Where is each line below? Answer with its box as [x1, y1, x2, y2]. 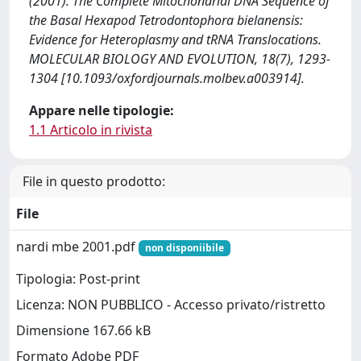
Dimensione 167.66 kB [16, 322, 151, 340]
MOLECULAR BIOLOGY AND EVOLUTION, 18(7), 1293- [29, 50, 330, 68]
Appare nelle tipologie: [29, 102, 174, 119]
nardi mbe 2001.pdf [16, 238, 139, 255]
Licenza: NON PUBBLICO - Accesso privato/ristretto [16, 296, 326, 314]
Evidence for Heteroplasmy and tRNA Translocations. [29, 31, 322, 48]
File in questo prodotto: [23, 172, 165, 190]
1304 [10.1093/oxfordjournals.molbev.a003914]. [29, 69, 305, 87]
